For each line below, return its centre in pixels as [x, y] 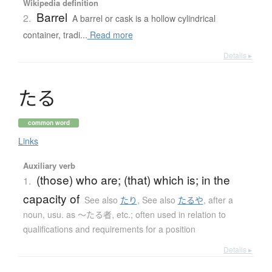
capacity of [51, 199]
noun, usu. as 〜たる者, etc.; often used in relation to [124, 215]
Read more [110, 35]
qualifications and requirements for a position [109, 229]
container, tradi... [55, 35]
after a [220, 200]
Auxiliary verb [49, 166]
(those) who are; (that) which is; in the [133, 180]
